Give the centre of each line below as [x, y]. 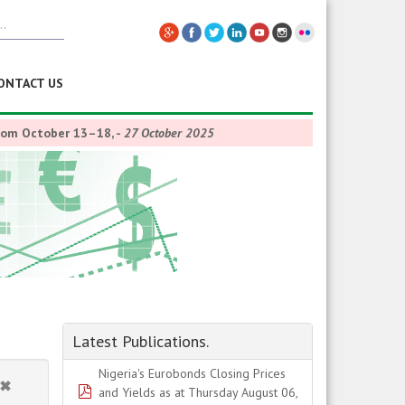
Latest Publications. [140, 341]
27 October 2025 [169, 133]
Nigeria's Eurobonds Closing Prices [192, 373]
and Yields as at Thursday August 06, [198, 392]
